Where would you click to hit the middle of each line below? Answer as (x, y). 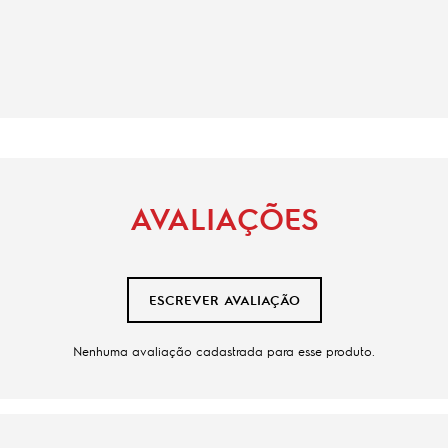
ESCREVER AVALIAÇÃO (224, 300)
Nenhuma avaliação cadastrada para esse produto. (224, 350)
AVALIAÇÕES (224, 217)
